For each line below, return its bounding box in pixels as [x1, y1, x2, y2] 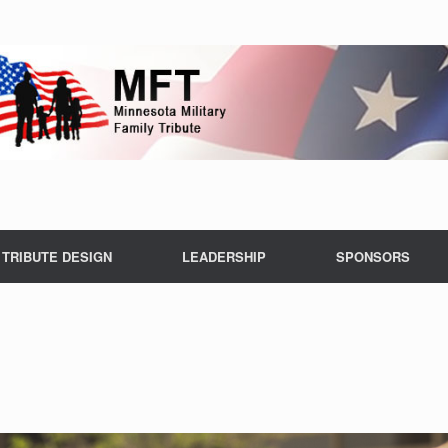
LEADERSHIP [182, 246, 266, 266]
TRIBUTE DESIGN [2, 246, 112, 266]
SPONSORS [336, 246, 410, 266]
